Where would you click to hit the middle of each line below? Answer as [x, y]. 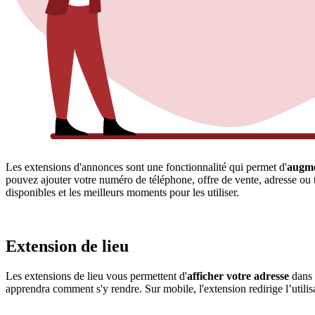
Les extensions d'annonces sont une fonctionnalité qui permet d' [146, 167]
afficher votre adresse [238, 276]
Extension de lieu [67, 246]
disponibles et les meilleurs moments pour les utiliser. [122, 193]
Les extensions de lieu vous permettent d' [96, 276]
